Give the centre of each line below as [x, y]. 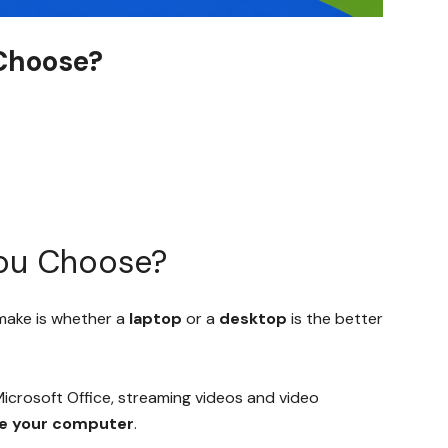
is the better [335, 318]
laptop [155, 318]
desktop [253, 318]
